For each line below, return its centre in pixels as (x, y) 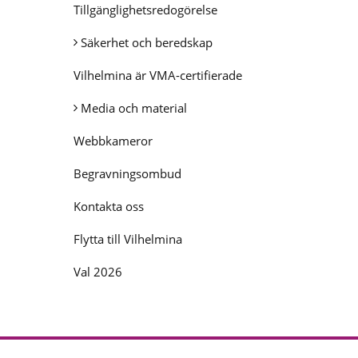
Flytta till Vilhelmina (128, 239)
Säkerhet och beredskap (147, 42)
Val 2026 (98, 272)
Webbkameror (113, 141)
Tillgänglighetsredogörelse (145, 10)
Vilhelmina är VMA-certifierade (158, 75)
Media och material (134, 108)
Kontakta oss (109, 206)
